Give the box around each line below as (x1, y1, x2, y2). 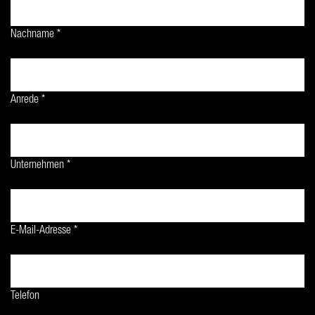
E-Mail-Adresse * (11, 226, 77, 237)
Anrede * (11, 95, 45, 106)
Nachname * (11, 30, 60, 41)
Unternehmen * (11, 160, 70, 172)
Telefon (11, 291, 39, 302)
